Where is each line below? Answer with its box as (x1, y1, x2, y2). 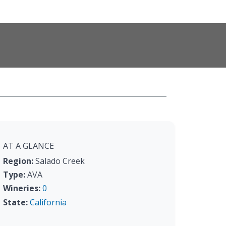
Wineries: (3, 183, 40, 194)
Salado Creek (33, 155, 85, 166)
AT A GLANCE (3, 140, 54, 151)
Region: (3, 155, 33, 166)
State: (3, 196, 28, 208)
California (30, 196, 67, 208)
